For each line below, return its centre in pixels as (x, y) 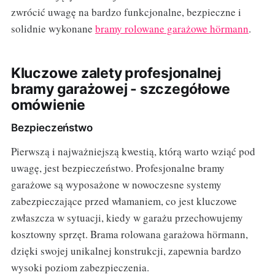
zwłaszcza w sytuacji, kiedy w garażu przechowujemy (127, 218)
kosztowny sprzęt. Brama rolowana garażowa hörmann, (129, 234)
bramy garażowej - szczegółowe (121, 89)
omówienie (48, 105)
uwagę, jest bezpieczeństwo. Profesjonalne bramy (118, 168)
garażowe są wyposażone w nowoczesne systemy (116, 185)
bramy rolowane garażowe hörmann (172, 29)
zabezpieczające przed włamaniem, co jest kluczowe (124, 201)
